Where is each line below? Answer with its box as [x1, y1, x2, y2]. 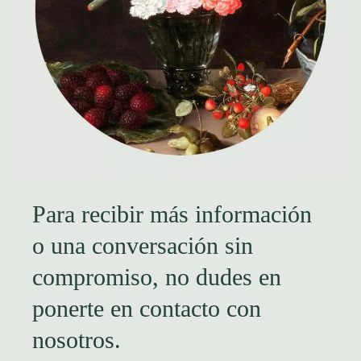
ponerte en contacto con [32, 294, 261, 322]
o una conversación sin [32, 231, 253, 259]
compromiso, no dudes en [32, 263, 281, 290]
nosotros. [32, 326, 121, 353]
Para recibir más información [32, 200, 312, 227]
